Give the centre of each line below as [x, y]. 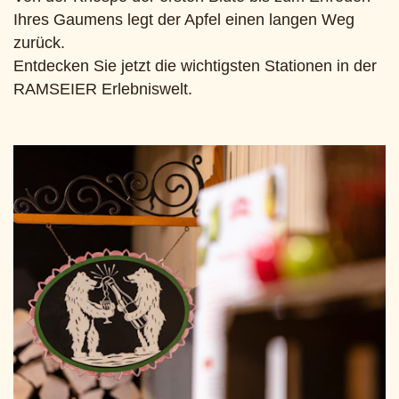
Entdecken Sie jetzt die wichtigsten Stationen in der [195, 66]
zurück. [39, 43]
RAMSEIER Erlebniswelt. [103, 89]
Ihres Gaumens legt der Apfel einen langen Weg [184, 20]
